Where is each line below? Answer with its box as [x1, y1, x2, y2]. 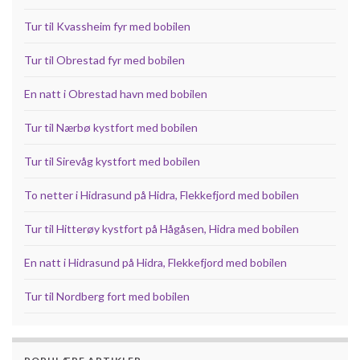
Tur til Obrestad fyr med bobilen [24, 52, 185, 67]
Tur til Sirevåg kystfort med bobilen [24, 153, 200, 168]
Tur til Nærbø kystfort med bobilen [24, 120, 198, 134]
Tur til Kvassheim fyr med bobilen [24, 18, 190, 33]
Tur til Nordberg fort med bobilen [24, 288, 190, 303]
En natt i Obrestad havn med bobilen [24, 86, 207, 100]
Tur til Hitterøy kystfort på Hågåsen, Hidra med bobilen [24, 221, 299, 235]
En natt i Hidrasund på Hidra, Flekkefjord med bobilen [24, 255, 287, 269]
